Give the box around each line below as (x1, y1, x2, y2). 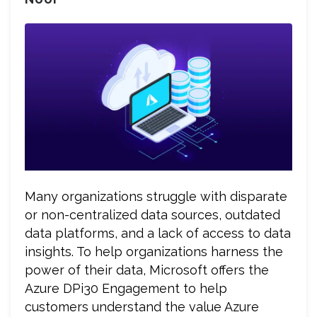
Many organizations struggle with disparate (25, 188, 287, 204)
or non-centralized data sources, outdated (25, 207, 280, 222)
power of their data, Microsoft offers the (25, 262, 269, 277)
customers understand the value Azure (25, 299, 259, 314)
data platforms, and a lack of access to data (25, 225, 291, 241)
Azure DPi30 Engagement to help (25, 280, 227, 296)
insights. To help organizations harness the (25, 243, 283, 259)
